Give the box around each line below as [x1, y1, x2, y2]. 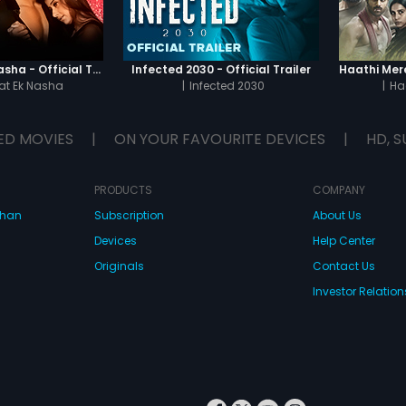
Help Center [312, 233, 375, 248]
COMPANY [312, 182, 365, 198]
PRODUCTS [93, 182, 152, 198]
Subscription [93, 208, 164, 223]
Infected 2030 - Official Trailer [130, 61, 311, 77]
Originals [93, 258, 144, 274]
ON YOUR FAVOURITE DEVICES [114, 129, 325, 150]
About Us [312, 208, 362, 223]
